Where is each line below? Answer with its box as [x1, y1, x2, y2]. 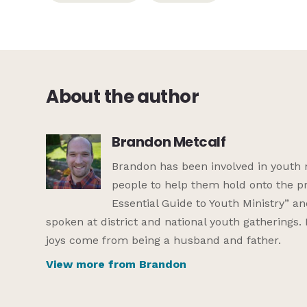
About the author [46, 84, 199, 110]
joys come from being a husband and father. [46, 233, 282, 247]
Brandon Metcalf [112, 132, 226, 151]
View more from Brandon [46, 257, 187, 271]
